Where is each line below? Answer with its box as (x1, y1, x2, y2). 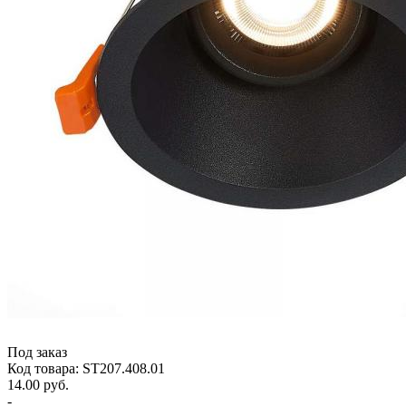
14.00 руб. (7, 376, 69, 392)
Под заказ (7, 343, 67, 360)
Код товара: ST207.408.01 (7, 360, 165, 376)
